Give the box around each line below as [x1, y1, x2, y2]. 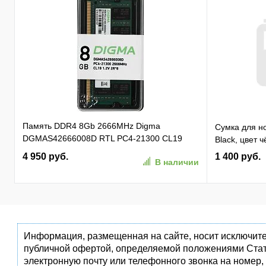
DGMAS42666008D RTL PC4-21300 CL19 [23, 134, 182, 143]
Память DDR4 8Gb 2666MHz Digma [23, 121, 160, 131]
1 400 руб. [214, 151, 261, 161]
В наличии [154, 157, 199, 167]
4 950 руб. [23, 151, 68, 161]
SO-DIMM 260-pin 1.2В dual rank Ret [23, 146, 163, 156]
